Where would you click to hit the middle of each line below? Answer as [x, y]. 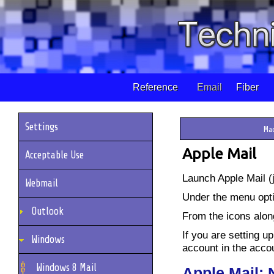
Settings [42, 127]
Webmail [42, 183]
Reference [157, 87]
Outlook [47, 211]
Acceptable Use [54, 155]
